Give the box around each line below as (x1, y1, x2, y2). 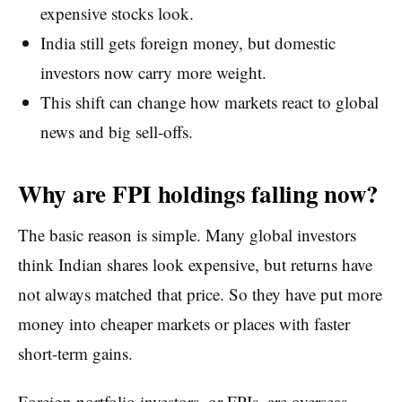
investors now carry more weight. (39, 60, 267, 83)
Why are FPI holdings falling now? (18, 176, 380, 212)
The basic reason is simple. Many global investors (18, 223, 356, 246)
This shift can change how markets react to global (39, 90, 379, 113)
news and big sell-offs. (39, 119, 193, 143)
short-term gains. (18, 341, 133, 364)
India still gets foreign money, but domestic (39, 31, 336, 54)
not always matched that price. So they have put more (18, 282, 382, 305)
